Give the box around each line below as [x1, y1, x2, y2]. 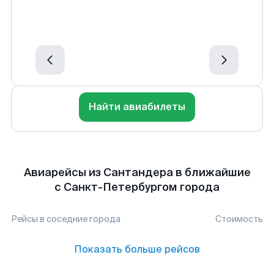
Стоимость [215, 213, 263, 224]
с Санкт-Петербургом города [54, 180, 220, 194]
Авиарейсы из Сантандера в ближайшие [23, 165, 251, 180]
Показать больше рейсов [74, 243, 200, 256]
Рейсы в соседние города [11, 213, 120, 224]
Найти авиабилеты [89, 100, 185, 113]
